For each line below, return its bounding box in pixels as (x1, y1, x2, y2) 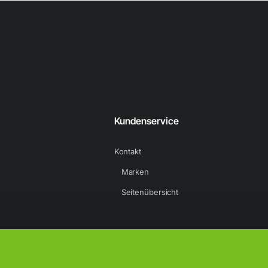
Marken (121, 167, 150, 176)
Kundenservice (114, 115, 179, 127)
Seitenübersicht (121, 187, 179, 197)
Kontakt (114, 147, 141, 156)
